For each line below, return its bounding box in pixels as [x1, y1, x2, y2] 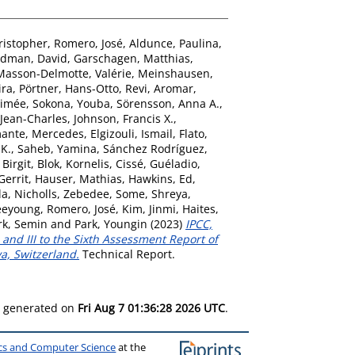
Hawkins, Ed [128, 170, 193, 186]
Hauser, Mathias [35, 170, 122, 186]
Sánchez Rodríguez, [103, 140, 208, 156]
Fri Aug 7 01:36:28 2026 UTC [78, 300, 225, 315]
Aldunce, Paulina [129, 35, 219, 51]
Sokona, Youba [32, 95, 110, 111]
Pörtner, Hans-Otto [19, 80, 119, 96]
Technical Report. [79, 246, 175, 261]
